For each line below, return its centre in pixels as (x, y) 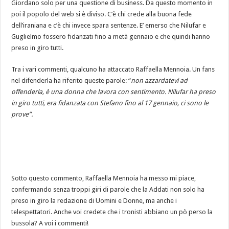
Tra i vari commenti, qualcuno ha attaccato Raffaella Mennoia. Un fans (113, 70)
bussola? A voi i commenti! (50, 223)
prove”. (22, 114)
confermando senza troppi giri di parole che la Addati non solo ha (108, 190)
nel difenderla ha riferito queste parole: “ (71, 81)
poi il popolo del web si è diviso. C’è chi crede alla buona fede (102, 14)
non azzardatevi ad (159, 81)
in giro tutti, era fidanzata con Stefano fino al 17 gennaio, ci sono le (110, 103)
